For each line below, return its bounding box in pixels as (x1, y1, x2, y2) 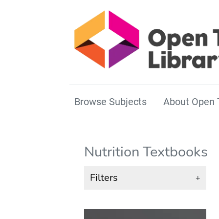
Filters (90, 171, 118, 185)
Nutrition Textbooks (84, 142, 208, 162)
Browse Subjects (74, 96, 147, 108)
